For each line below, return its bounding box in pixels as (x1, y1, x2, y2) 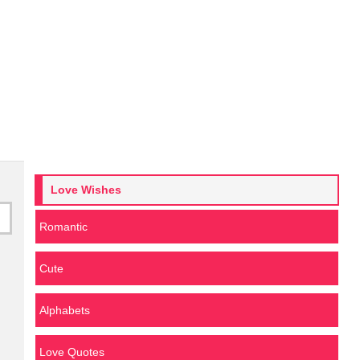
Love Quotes (39, 346, 104, 358)
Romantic (39, 220, 88, 233)
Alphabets (39, 304, 90, 317)
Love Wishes (50, 183, 121, 196)
